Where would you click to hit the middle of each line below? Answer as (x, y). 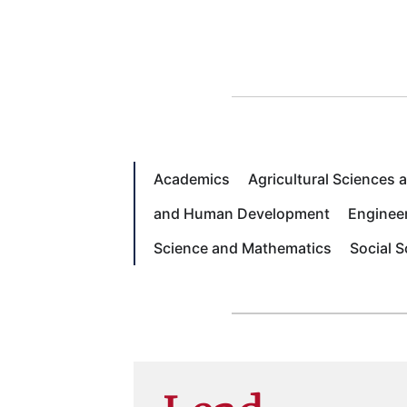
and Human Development (242, 214)
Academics (192, 179)
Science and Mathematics (243, 248)
